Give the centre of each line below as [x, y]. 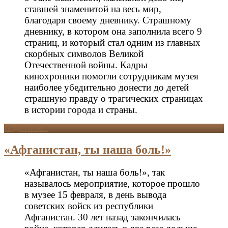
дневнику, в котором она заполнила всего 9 [113, 31]
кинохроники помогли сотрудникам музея [111, 76]
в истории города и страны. [81, 109]
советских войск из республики [89, 206]
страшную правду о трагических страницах [114, 98]
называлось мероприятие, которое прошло [112, 183]
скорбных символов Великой [84, 53]
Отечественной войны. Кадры [86, 65]
